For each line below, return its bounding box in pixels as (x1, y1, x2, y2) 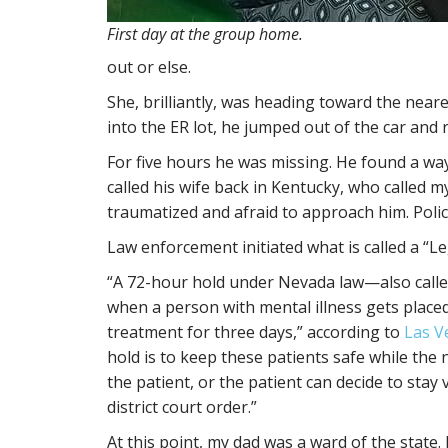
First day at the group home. (107, 23, 303, 45)
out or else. (107, 56, 191, 78)
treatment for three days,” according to (107, 321, 404, 343)
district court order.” (107, 396, 257, 418)
